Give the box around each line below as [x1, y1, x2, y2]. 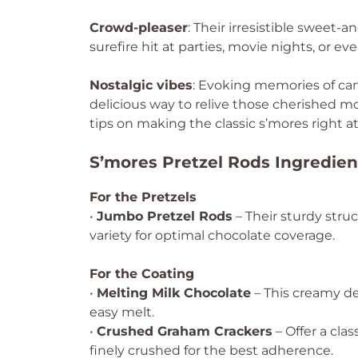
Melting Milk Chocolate [97, 285, 251, 300]
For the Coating [89, 266, 194, 281]
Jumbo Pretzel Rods [97, 209, 233, 224]
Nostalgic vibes [89, 78, 193, 93]
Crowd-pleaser [89, 20, 188, 35]
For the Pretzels [89, 189, 197, 205]
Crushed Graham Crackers [97, 324, 272, 339]
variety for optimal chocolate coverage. [89, 228, 335, 243]
